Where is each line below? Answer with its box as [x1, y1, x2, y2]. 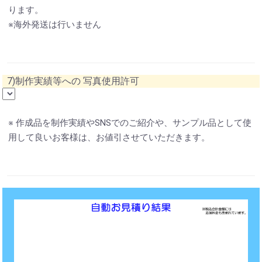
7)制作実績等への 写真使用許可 [7, 75, 139, 87]
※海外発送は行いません [8, 19, 101, 30]
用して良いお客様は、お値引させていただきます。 [8, 132, 210, 143]
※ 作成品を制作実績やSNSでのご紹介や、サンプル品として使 [8, 117, 251, 128]
